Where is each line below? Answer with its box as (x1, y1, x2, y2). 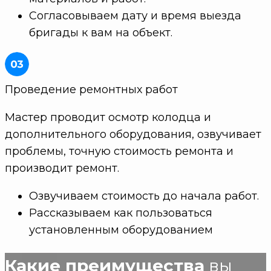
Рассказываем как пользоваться (29, 206, 212, 220)
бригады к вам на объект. (29, 26, 172, 40)
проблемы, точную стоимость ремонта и (5, 145, 233, 158)
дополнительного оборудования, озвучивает (5, 128, 261, 142)
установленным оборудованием (29, 223, 213, 237)
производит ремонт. (5, 162, 119, 175)
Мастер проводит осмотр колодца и (5, 111, 211, 125)
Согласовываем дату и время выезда (29, 9, 241, 23)
